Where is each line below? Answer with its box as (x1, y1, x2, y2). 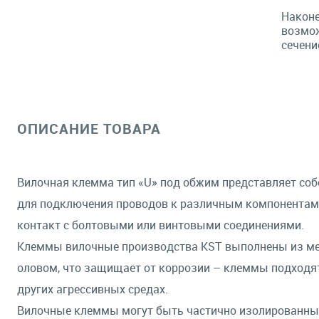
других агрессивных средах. (17, 281, 168, 297)
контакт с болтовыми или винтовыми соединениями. (17, 217, 304, 233)
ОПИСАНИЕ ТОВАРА (17, 119, 161, 138)
